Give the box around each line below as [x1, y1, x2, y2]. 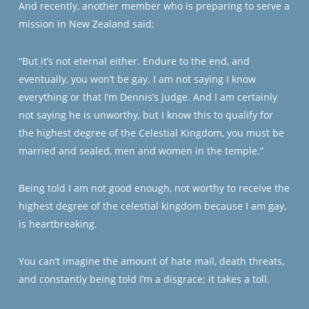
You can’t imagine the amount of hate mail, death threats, [18, 255, 284, 268]
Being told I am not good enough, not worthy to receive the [18, 181, 290, 195]
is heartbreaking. [18, 217, 97, 230]
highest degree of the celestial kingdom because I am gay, [18, 199, 286, 212]
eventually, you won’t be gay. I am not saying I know [18, 72, 256, 86]
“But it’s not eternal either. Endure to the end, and [18, 54, 250, 68]
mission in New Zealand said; [18, 17, 154, 30]
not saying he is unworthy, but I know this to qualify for [18, 108, 273, 121]
